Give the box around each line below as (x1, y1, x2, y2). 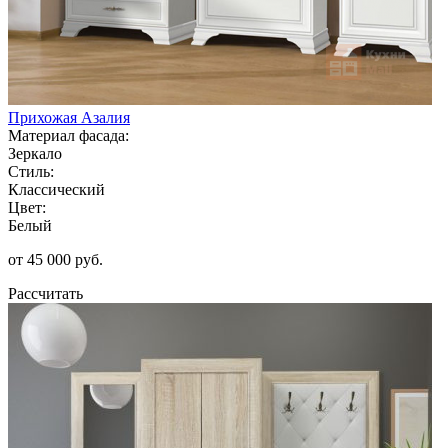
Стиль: (8, 162, 54, 180)
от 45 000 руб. (8, 250, 103, 268)
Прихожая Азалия (8, 108, 130, 126)
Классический (8, 180, 105, 198)
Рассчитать (8, 284, 83, 302)
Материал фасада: (8, 126, 129, 144)
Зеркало (8, 144, 62, 162)
